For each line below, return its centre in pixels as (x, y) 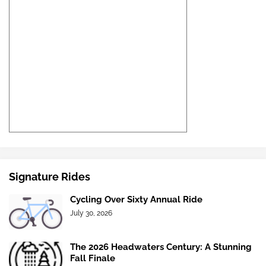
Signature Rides (50, 177)
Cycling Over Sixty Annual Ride (136, 200)
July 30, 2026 (91, 213)
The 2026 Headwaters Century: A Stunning (161, 247)
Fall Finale (93, 259)
